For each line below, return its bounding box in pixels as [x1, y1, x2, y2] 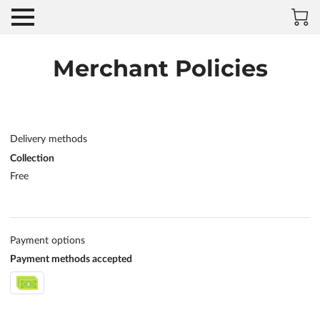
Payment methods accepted [10, 254, 132, 265]
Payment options [10, 235, 85, 246]
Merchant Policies [52, 54, 268, 82]
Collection [10, 153, 54, 164]
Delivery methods [10, 134, 87, 144]
